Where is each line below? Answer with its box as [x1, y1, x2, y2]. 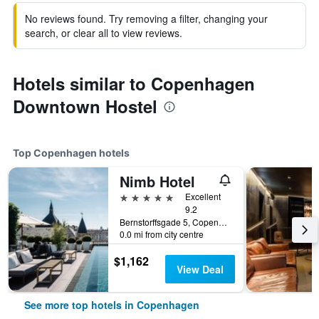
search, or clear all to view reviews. [25, 26, 182, 40]
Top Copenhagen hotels [13, 147, 130, 159]
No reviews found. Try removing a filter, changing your [25, 11, 268, 26]
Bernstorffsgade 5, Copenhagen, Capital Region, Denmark [219, 216, 227, 228]
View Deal [176, 262, 224, 276]
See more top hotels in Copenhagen [24, 298, 199, 312]
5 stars [119, 189, 152, 203]
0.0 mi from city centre [120, 228, 204, 240]
